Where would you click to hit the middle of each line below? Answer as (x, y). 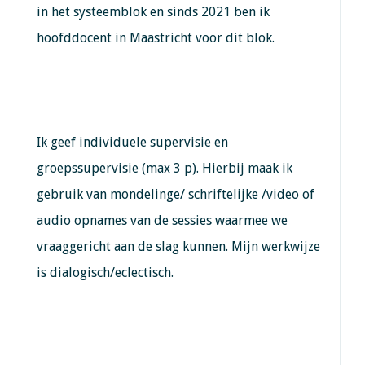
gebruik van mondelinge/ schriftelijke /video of (175, 194)
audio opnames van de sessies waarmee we (162, 220)
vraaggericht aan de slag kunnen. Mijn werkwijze (178, 246)
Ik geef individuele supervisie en (132, 142)
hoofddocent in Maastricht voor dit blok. (155, 37)
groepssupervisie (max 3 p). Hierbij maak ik (164, 168)
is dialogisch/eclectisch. (105, 272)
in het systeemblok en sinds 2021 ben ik (153, 11)
